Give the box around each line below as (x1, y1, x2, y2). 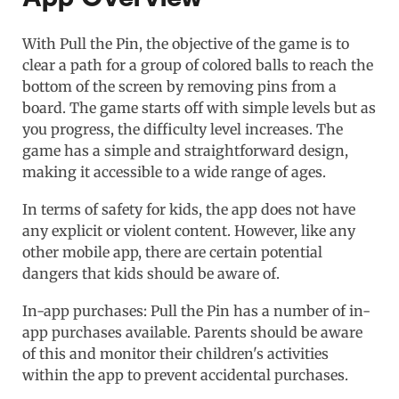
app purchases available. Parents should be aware (22, 322, 362, 341)
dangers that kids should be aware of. (22, 264, 280, 282)
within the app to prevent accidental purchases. (22, 365, 348, 384)
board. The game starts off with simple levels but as (22, 98, 376, 117)
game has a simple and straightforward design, (22, 141, 348, 159)
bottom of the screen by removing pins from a (22, 77, 337, 95)
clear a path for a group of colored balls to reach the (22, 55, 373, 74)
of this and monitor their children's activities (22, 344, 329, 362)
